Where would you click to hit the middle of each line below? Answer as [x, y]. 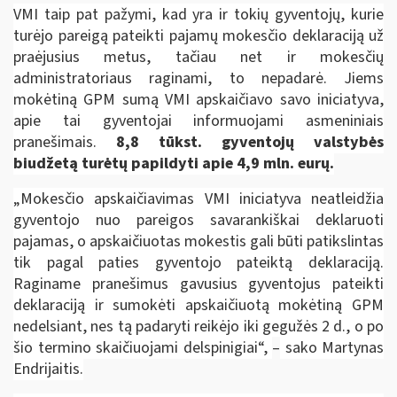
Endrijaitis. [48, 369]
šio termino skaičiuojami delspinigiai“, [143, 347]
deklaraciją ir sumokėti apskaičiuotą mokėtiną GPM [198, 305]
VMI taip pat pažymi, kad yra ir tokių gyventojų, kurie [198, 14]
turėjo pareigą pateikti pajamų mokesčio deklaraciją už [198, 35]
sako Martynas [332, 347]
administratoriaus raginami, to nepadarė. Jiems [198, 78]
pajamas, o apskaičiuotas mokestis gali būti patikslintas [198, 241]
